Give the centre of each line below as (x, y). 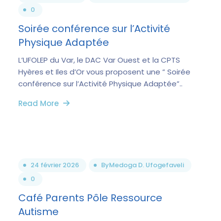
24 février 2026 (55, 165)
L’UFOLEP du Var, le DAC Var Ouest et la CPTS (99, 60)
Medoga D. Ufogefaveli (147, 165)
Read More (39, 103)
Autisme (38, 212)
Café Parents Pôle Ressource (90, 198)
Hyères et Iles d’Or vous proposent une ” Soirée (104, 72)
